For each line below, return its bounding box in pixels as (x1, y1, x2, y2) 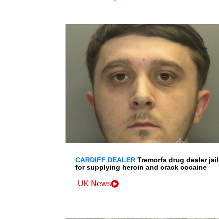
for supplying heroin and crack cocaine (75, 163, 207, 172)
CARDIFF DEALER (75, 156, 135, 164)
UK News (78, 179, 111, 188)
